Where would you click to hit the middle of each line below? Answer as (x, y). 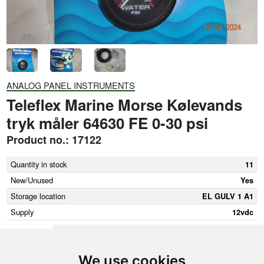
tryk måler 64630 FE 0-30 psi (107, 123)
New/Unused (32, 180)
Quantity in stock (38, 164)
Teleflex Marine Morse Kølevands (124, 105)
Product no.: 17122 (54, 140)
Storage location (38, 196)
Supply (22, 212)
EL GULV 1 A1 (227, 196)
